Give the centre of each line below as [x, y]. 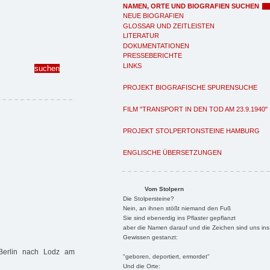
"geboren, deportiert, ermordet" [166, 256]
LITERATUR [141, 36]
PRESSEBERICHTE [152, 55]
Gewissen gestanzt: [150, 237]
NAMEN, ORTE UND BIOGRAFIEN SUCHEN [191, 6]
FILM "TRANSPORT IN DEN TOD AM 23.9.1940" [195, 109]
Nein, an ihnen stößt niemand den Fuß [177, 208]
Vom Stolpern [164, 189]
